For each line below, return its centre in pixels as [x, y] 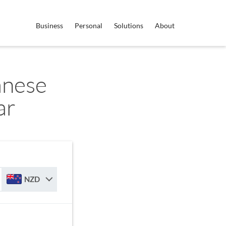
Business [49, 25]
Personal [89, 25]
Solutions [129, 25]
